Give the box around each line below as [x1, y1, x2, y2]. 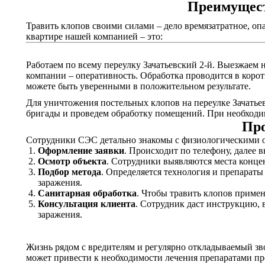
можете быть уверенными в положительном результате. [26, 81, 251, 91]
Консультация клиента [38, 199, 135, 209]
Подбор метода [38, 167, 101, 177]
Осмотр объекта [38, 156, 106, 166]
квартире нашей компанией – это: [26, 31, 163, 41]
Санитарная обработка [38, 188, 137, 198]
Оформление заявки [38, 146, 124, 156]
